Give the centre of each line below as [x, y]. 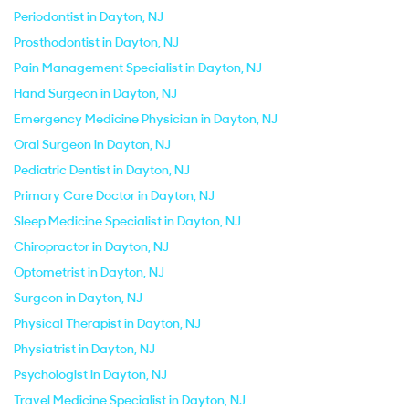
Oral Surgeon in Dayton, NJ [92, 144]
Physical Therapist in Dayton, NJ [107, 323]
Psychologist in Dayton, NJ [90, 374]
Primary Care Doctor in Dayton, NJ [114, 195]
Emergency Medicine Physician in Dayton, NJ [146, 119]
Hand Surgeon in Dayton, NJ [95, 93]
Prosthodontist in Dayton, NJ [96, 42]
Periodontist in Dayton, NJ [89, 16]
